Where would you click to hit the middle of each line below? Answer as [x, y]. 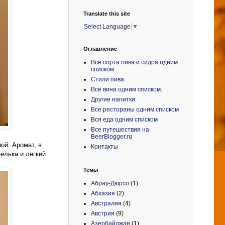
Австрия [103, 213]
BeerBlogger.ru [111, 136]
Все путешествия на [120, 129]
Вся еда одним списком [124, 119]
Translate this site [107, 14]
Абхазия [103, 193]
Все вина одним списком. [127, 89]
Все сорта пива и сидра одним [134, 62]
